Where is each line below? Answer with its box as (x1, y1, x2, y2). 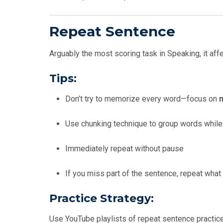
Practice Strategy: (49, 192, 154, 206)
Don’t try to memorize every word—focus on (65, 94, 219, 104)
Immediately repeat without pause (65, 144, 184, 154)
